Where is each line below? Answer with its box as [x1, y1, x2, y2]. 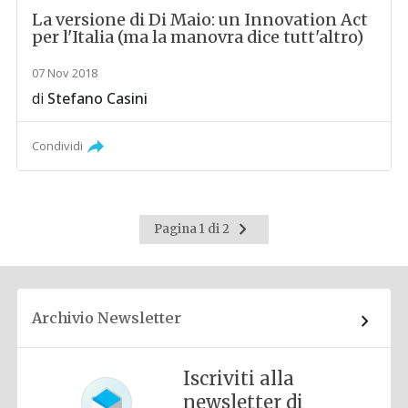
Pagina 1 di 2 [153, 220, 232, 237]
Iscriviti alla [183, 366, 295, 390]
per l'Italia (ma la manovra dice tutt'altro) [32, 25, 364, 47]
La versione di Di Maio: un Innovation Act [32, 8, 369, 30]
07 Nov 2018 [32, 64, 98, 81]
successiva [230, 235, 295, 251]
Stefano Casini [47, 87, 148, 108]
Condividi [32, 137, 84, 154]
